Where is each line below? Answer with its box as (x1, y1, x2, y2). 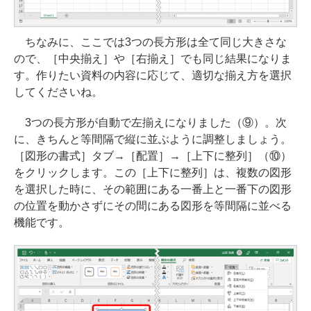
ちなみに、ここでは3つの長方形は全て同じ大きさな (14, 36, 287, 49)
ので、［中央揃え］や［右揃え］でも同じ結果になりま (14, 53, 292, 65)
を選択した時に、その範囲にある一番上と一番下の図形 (14, 183, 292, 196)
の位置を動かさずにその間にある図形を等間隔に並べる (14, 200, 292, 212)
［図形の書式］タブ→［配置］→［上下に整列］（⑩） (14, 150, 292, 162)
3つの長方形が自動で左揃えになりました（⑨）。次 (14, 117, 287, 129)
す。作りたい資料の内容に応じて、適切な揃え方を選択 (14, 69, 292, 82)
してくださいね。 (14, 86, 103, 99)
